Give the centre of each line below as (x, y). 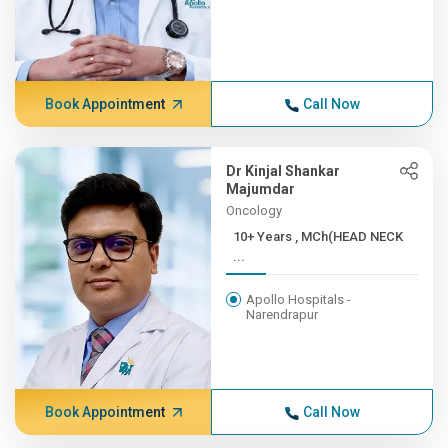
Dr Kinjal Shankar (283, 171)
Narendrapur (282, 314)
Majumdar (261, 189)
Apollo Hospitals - (299, 299)
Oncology (254, 210)
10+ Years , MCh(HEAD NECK (264, 236)
